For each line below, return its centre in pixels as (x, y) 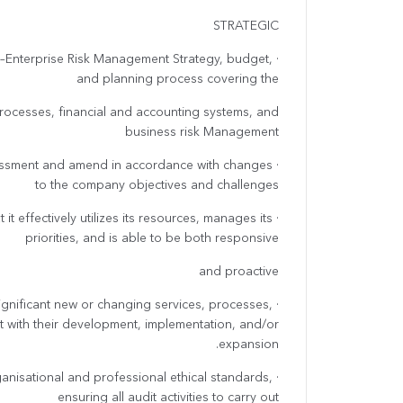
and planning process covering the (178, 80)
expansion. (249, 345)
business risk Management (202, 133)
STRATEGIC (246, 27)
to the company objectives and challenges (157, 186)
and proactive (239, 272)
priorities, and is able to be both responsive (152, 239)
